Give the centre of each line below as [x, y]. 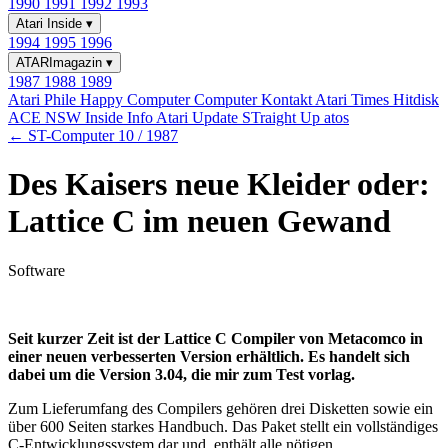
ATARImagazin [61, 62]
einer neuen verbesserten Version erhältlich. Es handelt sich [209, 356]
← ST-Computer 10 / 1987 [93, 135]
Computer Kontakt [254, 99]
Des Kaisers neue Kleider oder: [219, 184]
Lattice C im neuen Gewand [199, 221]
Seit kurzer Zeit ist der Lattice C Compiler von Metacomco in [215, 338]
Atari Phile [44, 99]
